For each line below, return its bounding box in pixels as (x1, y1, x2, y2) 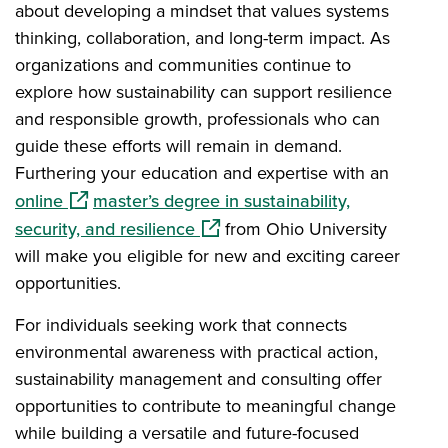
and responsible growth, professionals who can (15, 105, 380, 132)
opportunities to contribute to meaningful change (15, 392, 396, 419)
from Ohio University (220, 215, 387, 242)
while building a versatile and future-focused (15, 419, 359, 446)
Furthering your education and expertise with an (15, 159, 389, 186)
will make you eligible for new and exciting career (15, 242, 400, 269)
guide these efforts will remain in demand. (15, 132, 342, 159)
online (15, 187, 63, 213)
